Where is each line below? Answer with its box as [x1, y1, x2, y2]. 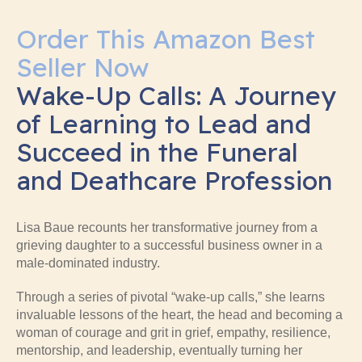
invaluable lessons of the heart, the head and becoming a [16, 307, 343, 322]
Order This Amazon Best [16, 22, 315, 55]
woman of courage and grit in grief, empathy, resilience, [16, 325, 330, 339]
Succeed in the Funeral [16, 135, 298, 168]
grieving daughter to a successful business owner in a [16, 238, 322, 252]
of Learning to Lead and [16, 107, 311, 140]
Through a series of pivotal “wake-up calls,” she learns [16, 289, 325, 304]
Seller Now [16, 50, 149, 83]
